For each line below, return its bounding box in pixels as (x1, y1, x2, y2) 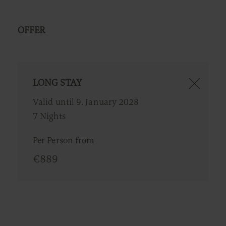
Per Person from (33, 134, 94, 147)
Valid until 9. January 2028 (33, 96, 139, 108)
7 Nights (33, 110, 66, 123)
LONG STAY (33, 76, 82, 89)
